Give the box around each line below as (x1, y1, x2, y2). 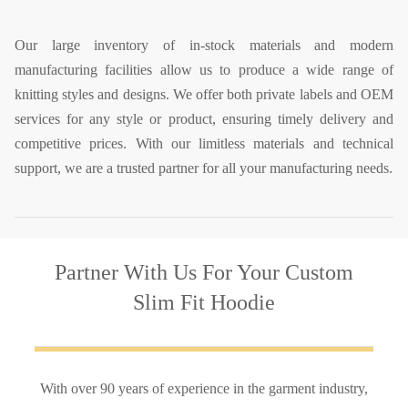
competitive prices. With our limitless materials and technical (15, 135, 393, 151)
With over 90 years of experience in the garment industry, (40, 380, 368, 396)
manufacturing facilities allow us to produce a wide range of (15, 61, 393, 77)
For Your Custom (197, 260, 353, 284)
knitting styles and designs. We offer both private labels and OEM (15, 86, 393, 102)
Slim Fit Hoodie (133, 290, 275, 314)
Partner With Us (55, 260, 197, 284)
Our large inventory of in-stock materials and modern (15, 36, 393, 53)
